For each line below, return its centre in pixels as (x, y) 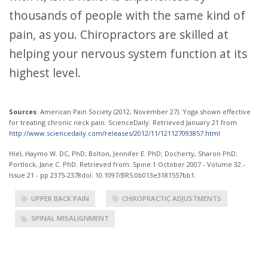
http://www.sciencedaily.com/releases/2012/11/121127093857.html (115, 133)
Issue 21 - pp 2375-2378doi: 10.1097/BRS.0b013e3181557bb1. (103, 175)
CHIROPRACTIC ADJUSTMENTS (172, 198)
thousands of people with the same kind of (127, 15)
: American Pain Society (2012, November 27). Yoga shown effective (144, 112)
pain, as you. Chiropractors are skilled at (119, 34)
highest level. (45, 73)
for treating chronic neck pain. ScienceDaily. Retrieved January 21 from (123, 122)
